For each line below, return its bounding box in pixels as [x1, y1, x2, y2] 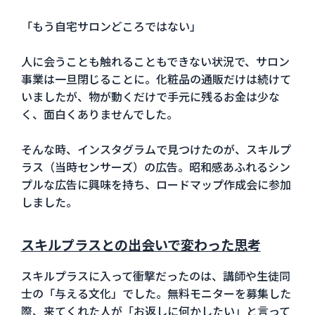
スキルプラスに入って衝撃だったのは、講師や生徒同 [20, 266, 290, 284]
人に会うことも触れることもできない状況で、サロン [20, 52, 290, 70]
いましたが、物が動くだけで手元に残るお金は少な [20, 87, 280, 105]
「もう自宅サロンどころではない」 [20, 17, 201, 34]
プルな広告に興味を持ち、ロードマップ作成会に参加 [20, 175, 291, 193]
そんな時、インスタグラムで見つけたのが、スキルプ [20, 140, 291, 157]
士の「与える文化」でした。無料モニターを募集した [20, 284, 291, 302]
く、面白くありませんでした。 [20, 105, 178, 122]
